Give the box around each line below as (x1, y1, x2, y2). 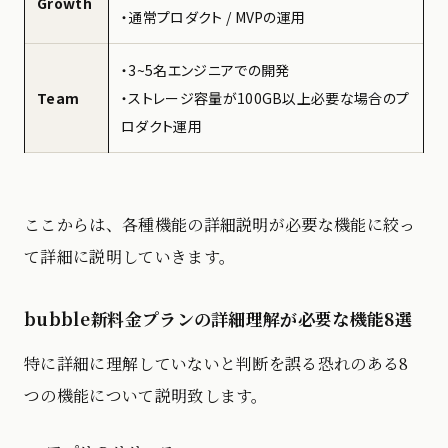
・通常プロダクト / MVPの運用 (121, 6, 306, 27)
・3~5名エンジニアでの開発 (121, 59, 290, 80)
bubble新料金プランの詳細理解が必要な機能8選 (24, 305, 413, 331)
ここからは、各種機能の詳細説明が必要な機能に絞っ (24, 212, 416, 236)
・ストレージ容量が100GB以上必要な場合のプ (121, 87, 410, 108)
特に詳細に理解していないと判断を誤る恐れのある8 (24, 351, 409, 375)
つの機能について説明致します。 (24, 383, 268, 407)
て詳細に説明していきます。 (24, 244, 236, 268)
